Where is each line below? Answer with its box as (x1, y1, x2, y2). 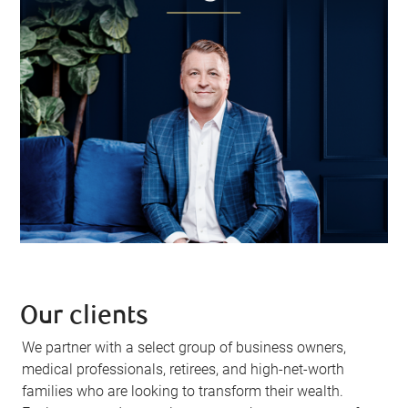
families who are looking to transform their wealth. (22, 382, 344, 401)
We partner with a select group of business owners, (22, 339, 347, 357)
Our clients (20, 304, 149, 331)
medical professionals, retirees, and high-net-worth (22, 361, 345, 379)
